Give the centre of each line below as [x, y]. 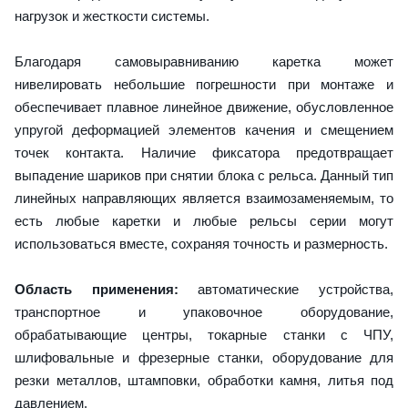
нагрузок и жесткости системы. [112, 15]
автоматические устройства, [286, 289]
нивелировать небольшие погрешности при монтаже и [204, 84]
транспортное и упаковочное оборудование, [204, 311]
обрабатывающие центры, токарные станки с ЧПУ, [204, 334]
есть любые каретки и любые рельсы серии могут [204, 220]
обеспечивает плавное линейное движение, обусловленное [204, 107]
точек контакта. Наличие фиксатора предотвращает [204, 152]
